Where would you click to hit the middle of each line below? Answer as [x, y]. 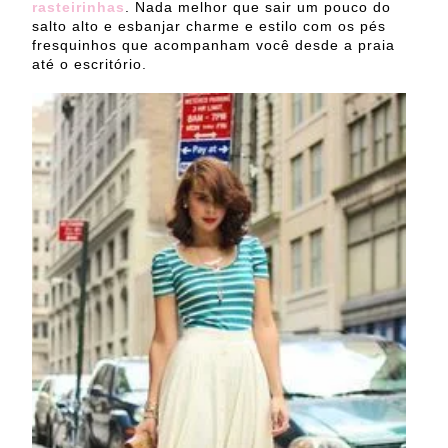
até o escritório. [89, 63]
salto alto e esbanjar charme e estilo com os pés [209, 25]
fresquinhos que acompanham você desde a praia [213, 44]
